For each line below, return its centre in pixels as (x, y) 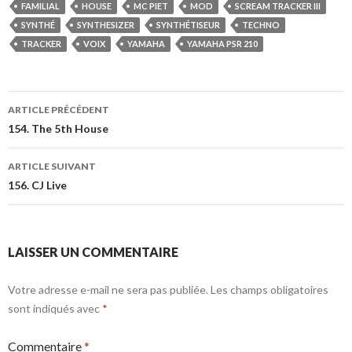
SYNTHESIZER (106, 25)
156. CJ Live (37, 185)
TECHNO (261, 25)
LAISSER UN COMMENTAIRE (93, 252)
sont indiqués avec (55, 309)
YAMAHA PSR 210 (222, 44)
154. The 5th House (58, 129)
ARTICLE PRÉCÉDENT (59, 110)
